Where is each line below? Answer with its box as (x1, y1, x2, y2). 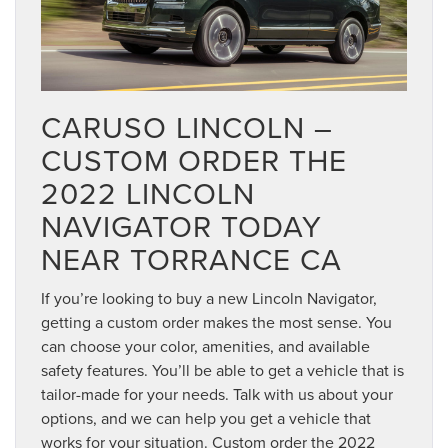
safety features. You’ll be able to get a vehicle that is (41, 359, 404, 382)
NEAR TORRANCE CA (41, 238, 342, 281)
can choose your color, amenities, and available (41, 335, 370, 358)
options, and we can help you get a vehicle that (41, 407, 371, 430)
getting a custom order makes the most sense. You (41, 311, 392, 334)
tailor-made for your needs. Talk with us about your (41, 383, 393, 406)
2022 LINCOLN (41, 172, 255, 215)
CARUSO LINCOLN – (41, 106, 333, 149)
